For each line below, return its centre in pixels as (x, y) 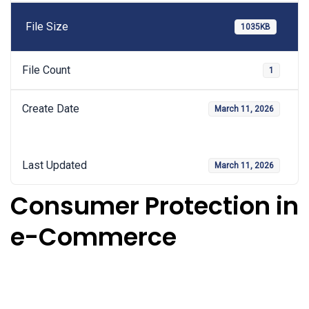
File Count (46, 70)
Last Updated (54, 165)
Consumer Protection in (154, 206)
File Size (47, 27)
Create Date (51, 109)
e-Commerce (93, 237)
